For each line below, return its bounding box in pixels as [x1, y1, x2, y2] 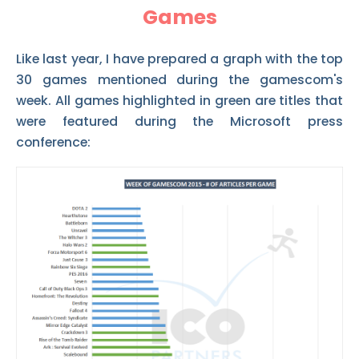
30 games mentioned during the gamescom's [16, 70, 343, 89]
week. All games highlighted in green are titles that [16, 91, 343, 110]
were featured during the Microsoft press [16, 111, 343, 131]
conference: [16, 132, 91, 151]
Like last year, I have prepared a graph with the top [16, 49, 343, 68]
